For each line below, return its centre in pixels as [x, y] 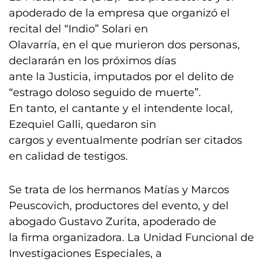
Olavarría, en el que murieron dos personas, [124, 45]
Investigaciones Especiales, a [85, 253]
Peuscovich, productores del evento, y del [119, 206]
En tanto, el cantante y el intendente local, [121, 108]
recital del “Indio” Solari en [78, 29]
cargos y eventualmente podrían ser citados [126, 140]
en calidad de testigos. [68, 156]
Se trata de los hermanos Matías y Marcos [119, 190]
